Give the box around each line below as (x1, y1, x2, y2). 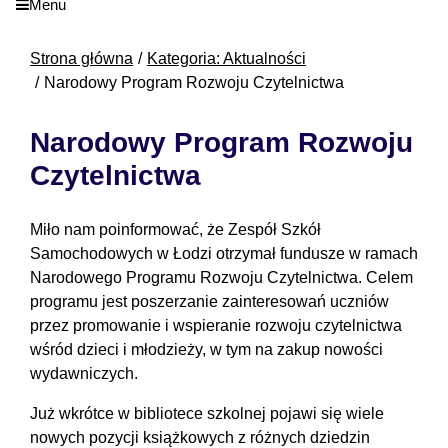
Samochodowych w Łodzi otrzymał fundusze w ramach (30, 245, 418, 263)
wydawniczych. (30, 365, 138, 383)
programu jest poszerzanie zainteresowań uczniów (30, 293, 389, 311)
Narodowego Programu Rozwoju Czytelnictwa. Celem (30, 269, 413, 287)
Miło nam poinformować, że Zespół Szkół (30, 221, 321, 239)
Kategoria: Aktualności (147, 50, 306, 68)
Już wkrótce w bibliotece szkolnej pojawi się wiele (30, 405, 384, 423)
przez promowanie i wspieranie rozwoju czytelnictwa (30, 317, 402, 335)
